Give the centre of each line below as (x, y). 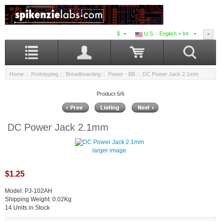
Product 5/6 (110, 93)
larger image (109, 151)
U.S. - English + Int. (166, 34)
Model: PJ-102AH (29, 191)
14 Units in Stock (27, 208)
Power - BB (122, 74)
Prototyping (45, 74)
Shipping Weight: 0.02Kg (38, 200)
